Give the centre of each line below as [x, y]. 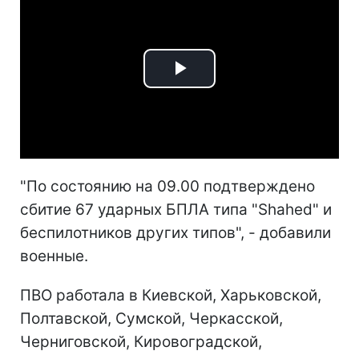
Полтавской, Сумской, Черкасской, [151, 318]
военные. [54, 256]
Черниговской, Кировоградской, [141, 341]
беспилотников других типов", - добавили [175, 232]
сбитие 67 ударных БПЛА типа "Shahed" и [176, 209]
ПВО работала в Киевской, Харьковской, [171, 295]
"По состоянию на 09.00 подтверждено [167, 186]
